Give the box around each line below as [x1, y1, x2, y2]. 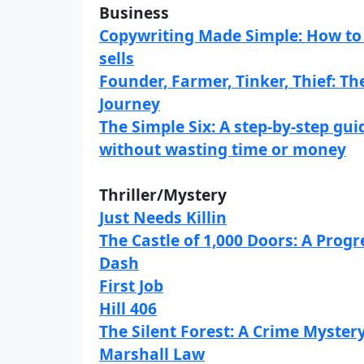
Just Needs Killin [99, 206, 227, 228]
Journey [99, 93, 160, 115]
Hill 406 [99, 297, 157, 319]
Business [99, 2, 169, 24]
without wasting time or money [99, 138, 346, 160]
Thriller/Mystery [99, 184, 227, 206]
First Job [99, 275, 163, 297]
